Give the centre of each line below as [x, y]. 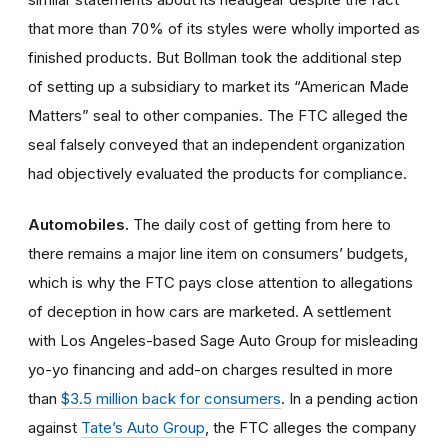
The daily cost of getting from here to [262, 224]
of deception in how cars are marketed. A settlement [209, 311]
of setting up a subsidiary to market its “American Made [218, 86]
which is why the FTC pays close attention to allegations [220, 282]
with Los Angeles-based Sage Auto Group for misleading [223, 340]
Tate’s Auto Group [143, 427]
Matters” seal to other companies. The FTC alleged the [218, 115]
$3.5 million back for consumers [171, 398]
